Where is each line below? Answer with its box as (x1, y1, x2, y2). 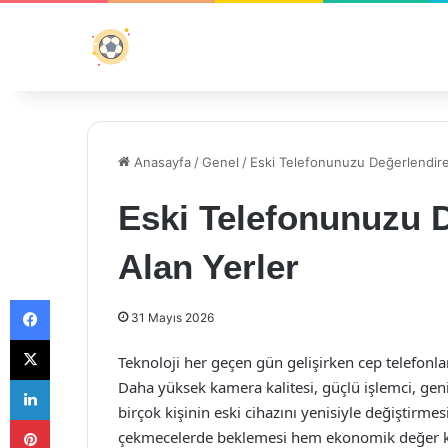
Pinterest (49, 411, 106, 427)
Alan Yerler (118, 247, 299, 286)
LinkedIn (49, 371, 101, 387)
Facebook (49, 291, 110, 307)
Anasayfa (130, 154, 191, 170)
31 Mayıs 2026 (131, 310, 214, 325)
